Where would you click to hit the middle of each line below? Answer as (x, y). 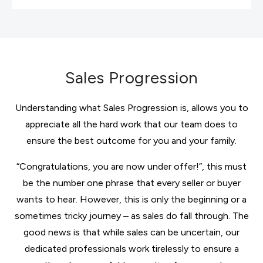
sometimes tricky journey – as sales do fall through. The (131, 216)
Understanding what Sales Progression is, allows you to (131, 108)
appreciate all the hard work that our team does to (131, 124)
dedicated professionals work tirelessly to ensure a (131, 249)
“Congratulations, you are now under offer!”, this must (131, 166)
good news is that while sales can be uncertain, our (131, 232)
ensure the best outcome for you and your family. (131, 141)
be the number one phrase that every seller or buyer (131, 183)
